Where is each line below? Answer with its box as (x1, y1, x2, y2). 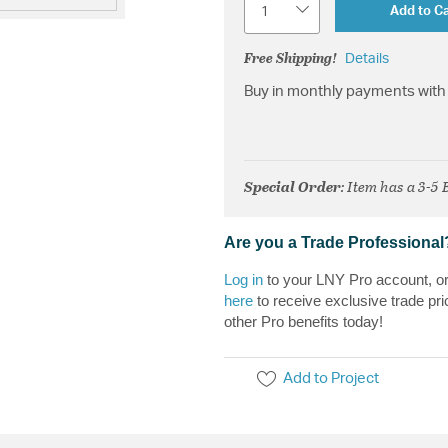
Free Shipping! (244, 47, 337, 69)
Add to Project (283, 371, 380, 387)
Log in (224, 271, 263, 289)
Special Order (244, 175, 341, 198)
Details (344, 51, 389, 66)
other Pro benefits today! (224, 313, 383, 331)
